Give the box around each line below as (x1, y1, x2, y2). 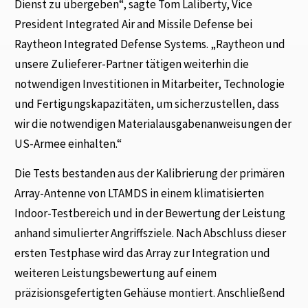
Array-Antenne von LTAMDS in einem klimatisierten (14, 186, 265, 201)
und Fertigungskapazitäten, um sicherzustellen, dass (14, 96, 280, 111)
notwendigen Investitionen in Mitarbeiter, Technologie (14, 76, 285, 91)
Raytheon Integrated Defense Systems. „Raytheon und (14, 36, 286, 52)
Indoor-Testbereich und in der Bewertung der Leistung (14, 206, 286, 221)
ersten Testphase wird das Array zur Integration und (14, 245, 271, 261)
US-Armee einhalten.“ (14, 136, 122, 151)
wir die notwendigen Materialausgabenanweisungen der (14, 116, 292, 131)
